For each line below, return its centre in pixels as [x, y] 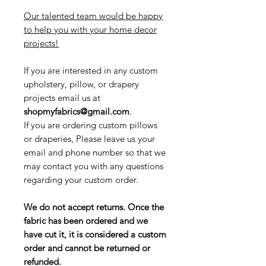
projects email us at [62, 98]
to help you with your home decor [90, 30]
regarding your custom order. [81, 180]
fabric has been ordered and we [86, 221]
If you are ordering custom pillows [91, 125]
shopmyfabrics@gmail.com [77, 112]
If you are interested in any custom [91, 71]
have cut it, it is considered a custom [95, 235]
